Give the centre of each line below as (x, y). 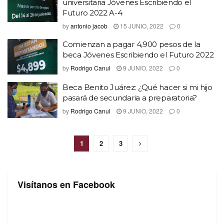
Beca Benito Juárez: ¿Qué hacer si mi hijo (137, 87)
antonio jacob (89, 25)
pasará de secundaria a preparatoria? (130, 98)
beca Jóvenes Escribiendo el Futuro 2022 (138, 54)
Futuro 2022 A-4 (92, 12)
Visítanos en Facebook (66, 184)
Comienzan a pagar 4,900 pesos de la (131, 44)
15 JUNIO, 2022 (141, 25)
